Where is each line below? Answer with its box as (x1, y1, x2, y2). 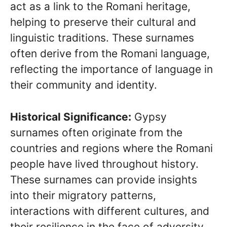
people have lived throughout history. (10, 157, 199, 170)
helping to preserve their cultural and (10, 16, 196, 29)
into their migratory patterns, (10, 188, 156, 202)
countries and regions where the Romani (10, 141, 213, 155)
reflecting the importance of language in (10, 63, 213, 76)
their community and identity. (10, 79, 157, 92)
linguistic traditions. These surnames (10, 31, 194, 45)
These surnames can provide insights (10, 173, 197, 186)
